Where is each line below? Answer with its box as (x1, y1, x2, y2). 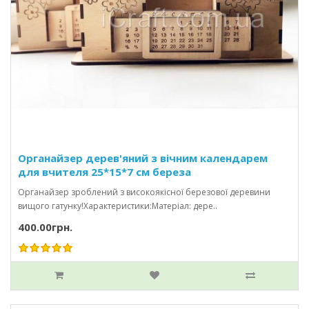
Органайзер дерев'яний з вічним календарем (18, 150, 268, 165)
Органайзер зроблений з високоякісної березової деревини (18, 186, 270, 198)
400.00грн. (18, 219, 72, 234)
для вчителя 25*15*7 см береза (18, 164, 191, 179)
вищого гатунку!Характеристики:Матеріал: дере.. (18, 199, 217, 212)
